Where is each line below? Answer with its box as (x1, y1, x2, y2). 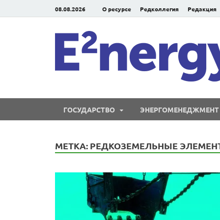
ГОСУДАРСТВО (63, 105, 115, 114)
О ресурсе (102, 4, 131, 13)
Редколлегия (140, 4, 179, 13)
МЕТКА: (55, 140, 90, 151)
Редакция (188, 4, 217, 13)
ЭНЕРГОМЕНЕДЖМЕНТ (140, 105, 219, 114)
